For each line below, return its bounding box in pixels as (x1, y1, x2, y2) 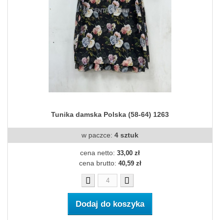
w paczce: (82, 131, 114, 139)
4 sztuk (114, 131, 138, 139)
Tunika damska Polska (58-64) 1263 (51, 110, 169, 119)
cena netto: (80, 149, 117, 157)
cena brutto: (79, 159, 118, 167)
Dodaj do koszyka (76, 199, 144, 209)
